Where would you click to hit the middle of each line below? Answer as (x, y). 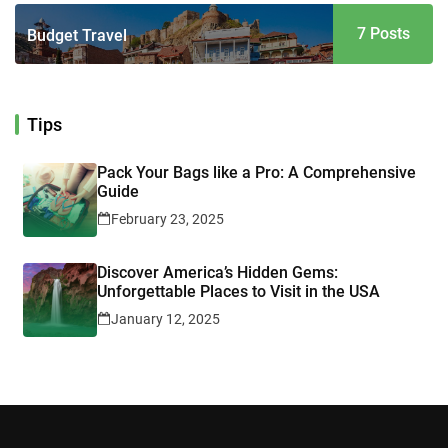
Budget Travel (77, 36)
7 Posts (383, 34)
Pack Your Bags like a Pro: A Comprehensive (256, 173)
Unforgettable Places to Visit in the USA (238, 292)
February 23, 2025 (167, 219)
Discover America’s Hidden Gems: (217, 273)
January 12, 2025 (165, 319)
